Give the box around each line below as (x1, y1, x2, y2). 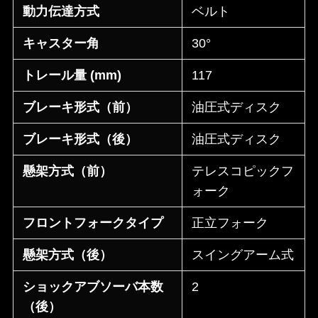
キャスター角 (23, 36, 100, 51)
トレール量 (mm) (23, 68, 122, 83)
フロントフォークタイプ (23, 216, 164, 231)
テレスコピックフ (192, 164, 295, 179)
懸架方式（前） (23, 164, 113, 179)
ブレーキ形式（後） (23, 132, 138, 147)
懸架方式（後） (23, 248, 113, 263)
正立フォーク (192, 216, 269, 231)
